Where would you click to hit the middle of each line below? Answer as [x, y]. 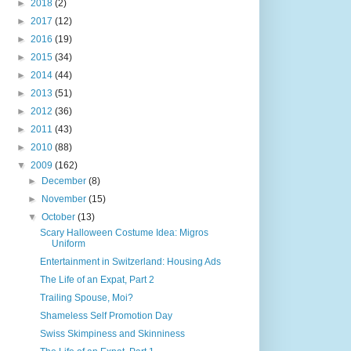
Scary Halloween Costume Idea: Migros [124, 232]
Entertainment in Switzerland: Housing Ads [130, 261]
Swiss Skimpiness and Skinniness [112, 333]
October [60, 217]
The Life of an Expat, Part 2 [97, 279]
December [65, 181]
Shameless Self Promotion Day [106, 315]
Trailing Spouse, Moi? [86, 297]
